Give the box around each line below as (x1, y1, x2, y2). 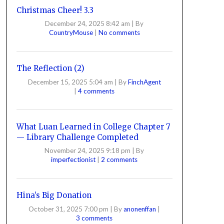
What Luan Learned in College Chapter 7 (16, 121, 170, 131)
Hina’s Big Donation (16, 190, 91, 200)
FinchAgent (127, 77, 161, 86)
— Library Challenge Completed (16, 132, 138, 142)
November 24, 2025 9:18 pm (44, 146, 131, 154)
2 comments (101, 155, 138, 163)
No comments (98, 28, 140, 36)
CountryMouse (48, 28, 94, 36)
